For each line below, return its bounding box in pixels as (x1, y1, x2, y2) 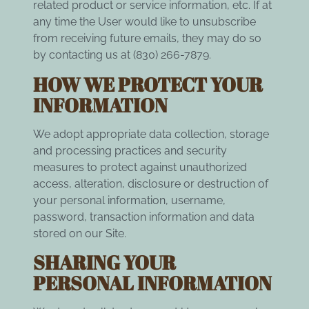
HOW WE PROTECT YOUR (33, 70, 263, 97)
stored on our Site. (33, 226, 126, 240)
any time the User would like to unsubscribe (33, 15, 256, 29)
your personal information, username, (33, 193, 226, 207)
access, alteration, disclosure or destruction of (33, 177, 268, 190)
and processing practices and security (33, 143, 227, 157)
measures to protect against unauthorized (33, 160, 247, 174)
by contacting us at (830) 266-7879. (33, 48, 211, 62)
